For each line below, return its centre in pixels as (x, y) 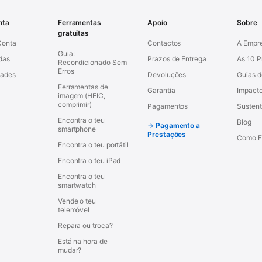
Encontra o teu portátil (93, 144)
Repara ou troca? (85, 225)
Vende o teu (77, 201)
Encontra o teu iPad (89, 160)
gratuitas (73, 33)
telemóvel (74, 209)
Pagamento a (178, 125)
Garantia (161, 90)
